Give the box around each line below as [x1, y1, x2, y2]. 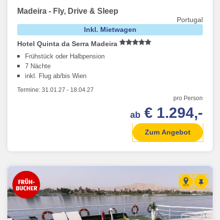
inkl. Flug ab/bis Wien [25, 72, 86, 80]
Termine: [17, 86, 42, 94]
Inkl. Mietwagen [83, 26, 137, 34]
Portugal [177, 16, 203, 24]
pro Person [173, 95, 203, 102]
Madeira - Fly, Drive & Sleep [17, 7, 118, 16]
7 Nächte [25, 62, 51, 70]
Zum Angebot [145, 128, 191, 137]
